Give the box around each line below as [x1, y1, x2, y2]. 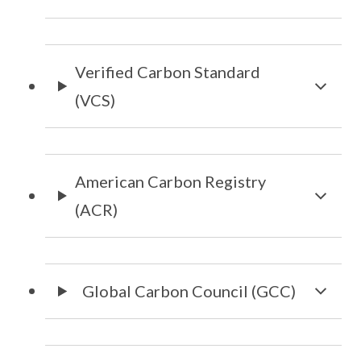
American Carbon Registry [74, 172, 266, 191]
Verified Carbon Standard [75, 62, 261, 81]
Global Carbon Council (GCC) [82, 281, 297, 301]
